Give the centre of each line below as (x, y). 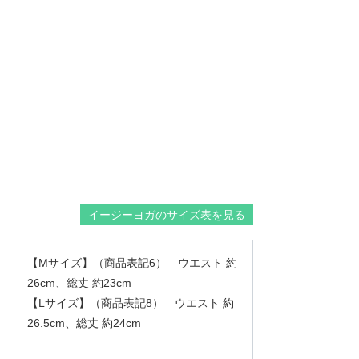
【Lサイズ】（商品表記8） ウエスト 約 (131, 303)
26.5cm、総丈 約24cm (84, 323)
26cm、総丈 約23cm (79, 283)
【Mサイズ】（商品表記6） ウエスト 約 (132, 263)
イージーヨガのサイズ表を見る (167, 215)
